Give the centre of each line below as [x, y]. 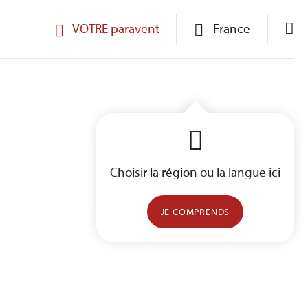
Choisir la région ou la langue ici [195, 172]
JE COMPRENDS [195, 212]
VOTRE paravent [116, 28]
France [232, 28]
